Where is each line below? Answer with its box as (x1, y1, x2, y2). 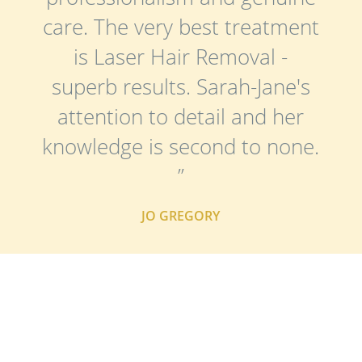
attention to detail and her (57, 101, 305, 131)
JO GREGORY (141, 207, 221, 225)
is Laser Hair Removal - (74, 41, 288, 71)
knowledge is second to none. (42, 131, 320, 161)
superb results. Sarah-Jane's (51, 71, 310, 101)
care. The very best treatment (42, 11, 319, 41)
